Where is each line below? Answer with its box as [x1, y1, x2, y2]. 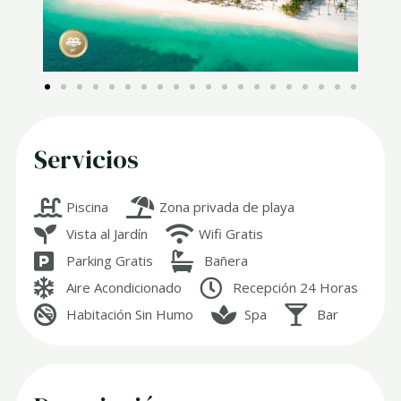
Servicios [34, 142, 140, 177]
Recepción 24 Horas [232, 278, 358, 297]
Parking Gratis [66, 252, 154, 270]
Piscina [66, 198, 109, 217]
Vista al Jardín [66, 225, 149, 243]
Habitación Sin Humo [66, 305, 194, 324]
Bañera [203, 252, 248, 270]
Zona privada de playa [158, 198, 294, 217]
